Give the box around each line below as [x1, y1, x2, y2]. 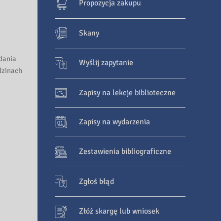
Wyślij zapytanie [79, 58, 133, 68]
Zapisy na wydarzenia [79, 116, 150, 127]
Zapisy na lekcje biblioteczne [79, 87, 176, 98]
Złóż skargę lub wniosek [79, 206, 159, 217]
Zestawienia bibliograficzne [79, 147, 171, 157]
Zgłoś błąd [79, 176, 114, 186]
